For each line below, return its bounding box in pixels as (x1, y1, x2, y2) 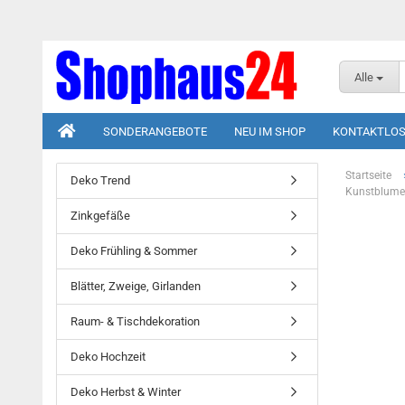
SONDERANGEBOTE (103, 125, 207, 138)
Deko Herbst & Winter (71, 385, 181, 399)
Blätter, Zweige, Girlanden (71, 279, 201, 293)
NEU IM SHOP (234, 125, 306, 138)
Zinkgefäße (71, 209, 130, 222)
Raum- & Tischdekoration (71, 315, 200, 328)
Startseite (345, 169, 391, 182)
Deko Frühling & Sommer (71, 244, 197, 258)
